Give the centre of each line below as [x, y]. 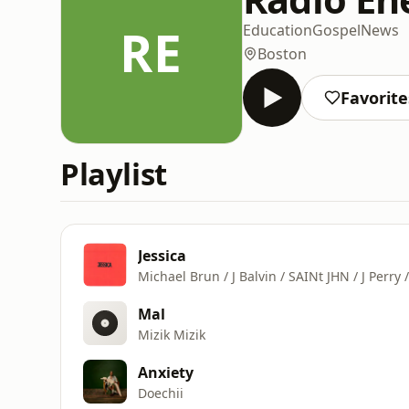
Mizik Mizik [172, 334]
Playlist [114, 174]
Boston [282, 53]
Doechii [161, 393]
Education [278, 30]
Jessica [162, 255]
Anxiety [166, 372]
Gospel [336, 30]
